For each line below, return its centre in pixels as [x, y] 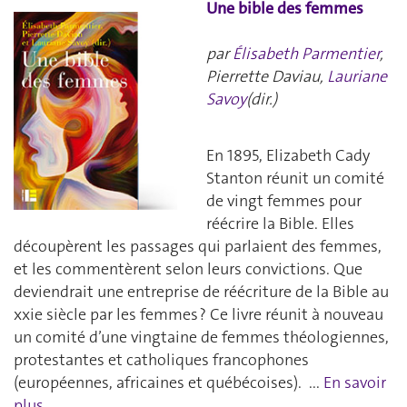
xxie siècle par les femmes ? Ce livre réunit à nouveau [199, 314]
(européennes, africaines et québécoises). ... [169, 382]
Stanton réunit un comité [295, 178]
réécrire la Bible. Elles [280, 223]
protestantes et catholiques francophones [161, 360]
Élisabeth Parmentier [306, 53]
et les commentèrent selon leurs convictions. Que [188, 269]
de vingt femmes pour [284, 201]
